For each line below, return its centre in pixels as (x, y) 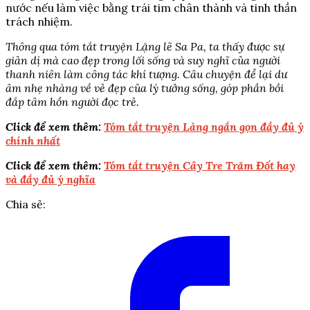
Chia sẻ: (26, 204)
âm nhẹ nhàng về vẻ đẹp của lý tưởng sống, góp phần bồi (145, 88)
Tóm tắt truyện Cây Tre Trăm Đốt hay (200, 166)
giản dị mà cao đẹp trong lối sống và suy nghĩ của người (143, 61)
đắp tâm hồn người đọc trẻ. (72, 102)
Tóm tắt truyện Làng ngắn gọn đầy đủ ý (204, 127)
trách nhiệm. (39, 22)
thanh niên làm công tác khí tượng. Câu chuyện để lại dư (146, 74)
